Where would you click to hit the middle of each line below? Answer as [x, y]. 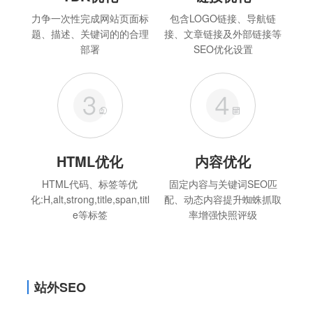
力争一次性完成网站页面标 [90, 19]
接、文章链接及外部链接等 [223, 34]
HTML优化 [90, 161]
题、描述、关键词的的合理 [90, 34]
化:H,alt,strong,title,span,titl [90, 199]
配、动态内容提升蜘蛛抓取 [223, 199]
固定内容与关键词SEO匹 [223, 184]
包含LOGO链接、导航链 [223, 19]
